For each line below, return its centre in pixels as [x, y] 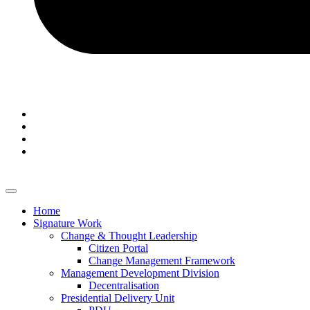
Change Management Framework [162, 261]
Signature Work [67, 223]
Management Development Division [140, 273]
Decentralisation [124, 285]
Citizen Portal [118, 248]
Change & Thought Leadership [129, 236]
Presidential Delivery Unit [118, 298]
